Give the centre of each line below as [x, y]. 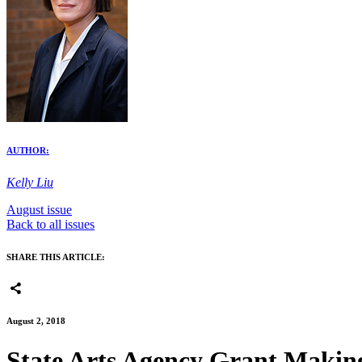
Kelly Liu [30, 182]
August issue [39, 209]
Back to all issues [51, 224]
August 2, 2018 [36, 321]
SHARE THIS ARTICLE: [56, 257]
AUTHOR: [28, 150]
